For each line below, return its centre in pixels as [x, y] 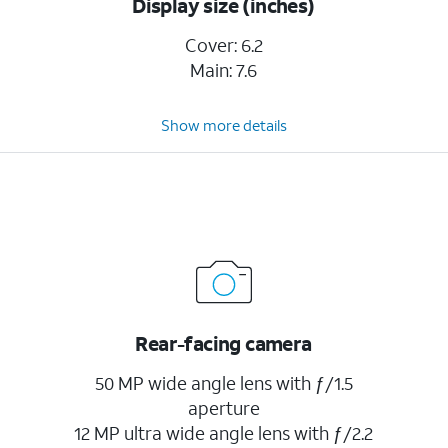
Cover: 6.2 [223, 45]
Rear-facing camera [223, 343]
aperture [223, 408]
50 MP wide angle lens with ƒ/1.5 [223, 383]
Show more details [223, 125]
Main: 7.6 [224, 70]
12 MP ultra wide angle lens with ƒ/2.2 [224, 433]
